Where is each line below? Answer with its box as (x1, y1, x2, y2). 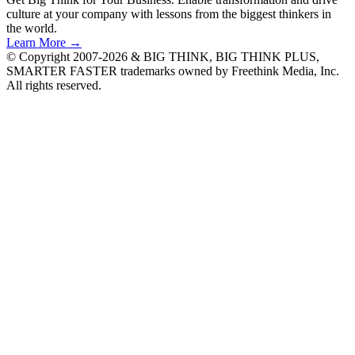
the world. (6, 21, 57, 36)
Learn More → (6, 36, 82, 50)
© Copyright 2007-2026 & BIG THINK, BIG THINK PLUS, (6, 50, 319, 64)
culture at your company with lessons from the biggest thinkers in (6, 7, 331, 21)
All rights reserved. (6, 78, 101, 93)
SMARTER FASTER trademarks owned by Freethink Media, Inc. (6, 64, 339, 78)
